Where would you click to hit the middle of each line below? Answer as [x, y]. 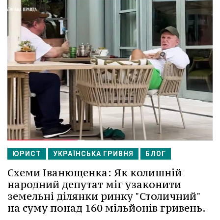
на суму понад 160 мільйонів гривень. [107, 208]
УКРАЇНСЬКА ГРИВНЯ [93, 154]
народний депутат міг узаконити [94, 185]
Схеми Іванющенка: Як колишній [95, 173]
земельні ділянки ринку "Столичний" [104, 196]
